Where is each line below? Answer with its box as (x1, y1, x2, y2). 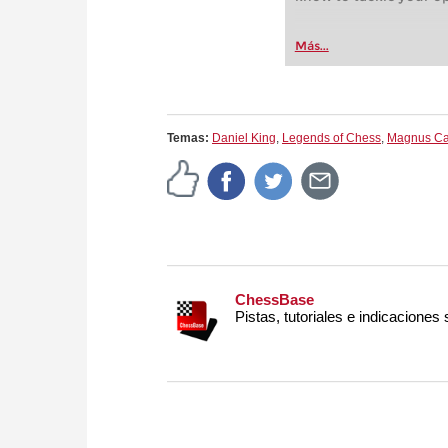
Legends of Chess (282, 131, 381, 146)
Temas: (167, 131, 212, 146)
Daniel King (212, 131, 276, 146)
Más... (294, 38, 329, 54)
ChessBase (235, 291, 314, 309)
